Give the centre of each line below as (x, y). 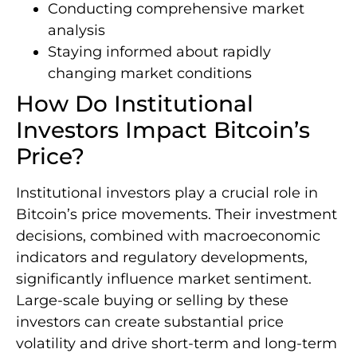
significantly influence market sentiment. (164, 279)
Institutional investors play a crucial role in (167, 192)
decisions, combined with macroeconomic (168, 235)
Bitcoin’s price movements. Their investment (177, 214)
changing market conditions (150, 73)
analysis (76, 30)
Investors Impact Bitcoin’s (163, 129)
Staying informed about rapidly (159, 51)
